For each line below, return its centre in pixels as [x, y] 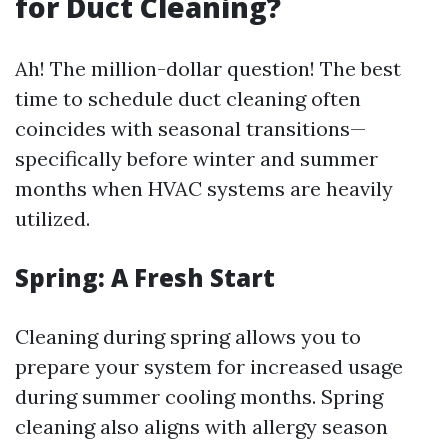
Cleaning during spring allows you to [188, 337]
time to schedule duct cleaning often [188, 99]
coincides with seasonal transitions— [190, 129]
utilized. [52, 219]
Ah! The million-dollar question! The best [208, 69]
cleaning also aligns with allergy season [201, 427]
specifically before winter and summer [196, 159]
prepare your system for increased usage [209, 367]
